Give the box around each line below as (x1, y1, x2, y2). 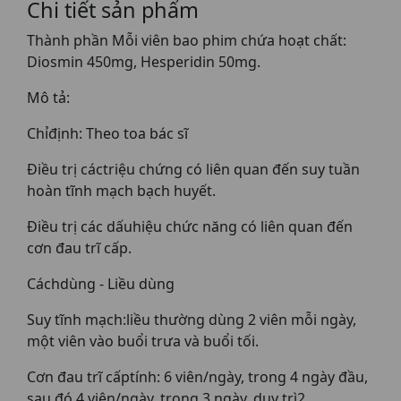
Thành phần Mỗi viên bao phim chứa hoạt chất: (27, 30, 346, 50)
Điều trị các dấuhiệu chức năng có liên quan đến (27, 217, 353, 236)
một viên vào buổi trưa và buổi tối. (27, 331, 259, 351)
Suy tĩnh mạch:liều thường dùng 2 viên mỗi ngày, (27, 310, 356, 329)
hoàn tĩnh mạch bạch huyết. (27, 181, 216, 200)
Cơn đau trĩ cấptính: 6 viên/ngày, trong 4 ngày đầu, (27, 367, 368, 387)
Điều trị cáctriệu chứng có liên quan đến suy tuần (27, 159, 360, 179)
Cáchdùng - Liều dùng (27, 274, 175, 294)
